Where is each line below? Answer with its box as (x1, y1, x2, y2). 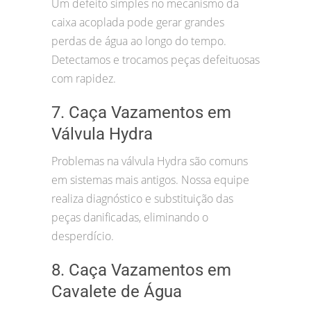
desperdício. (51, 228, 114, 244)
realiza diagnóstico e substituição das (51, 191, 233, 207)
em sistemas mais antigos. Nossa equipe (51, 172, 249, 188)
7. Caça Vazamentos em (51, 103, 231, 123)
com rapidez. (51, 71, 116, 87)
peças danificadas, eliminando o (51, 210, 208, 226)
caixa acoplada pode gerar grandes (51, 15, 224, 31)
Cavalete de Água (51, 282, 182, 302)
